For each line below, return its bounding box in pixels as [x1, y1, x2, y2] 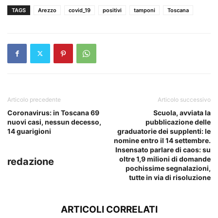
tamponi [134, 6, 155, 14]
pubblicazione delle [145, 117, 211, 126]
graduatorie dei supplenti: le [117, 127, 211, 135]
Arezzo [38, 6, 56, 14]
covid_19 [69, 6, 91, 14]
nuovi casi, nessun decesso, [7, 117, 101, 126]
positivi [103, 6, 122, 14]
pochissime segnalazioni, [126, 163, 211, 172]
